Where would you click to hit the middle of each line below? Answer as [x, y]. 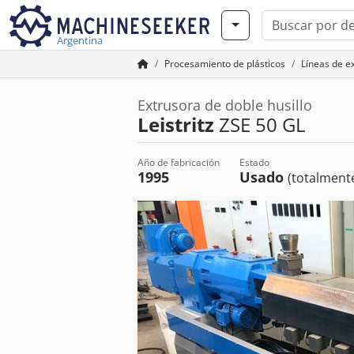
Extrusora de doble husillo [225, 105]
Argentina [80, 40]
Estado [254, 162]
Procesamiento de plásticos [225, 64]
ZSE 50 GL [260, 124]
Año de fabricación [179, 162]
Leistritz [176, 124]
